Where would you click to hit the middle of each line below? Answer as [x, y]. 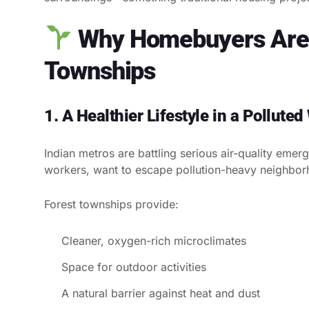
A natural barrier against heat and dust [161, 293]
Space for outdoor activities [134, 267]
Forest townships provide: [111, 204]
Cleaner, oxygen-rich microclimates [154, 240]
